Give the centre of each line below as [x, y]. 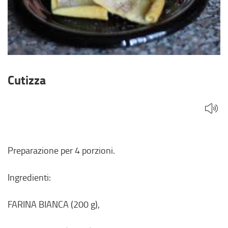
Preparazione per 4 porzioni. [61, 150]
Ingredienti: [29, 177]
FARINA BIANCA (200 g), [54, 204]
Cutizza [27, 79]
